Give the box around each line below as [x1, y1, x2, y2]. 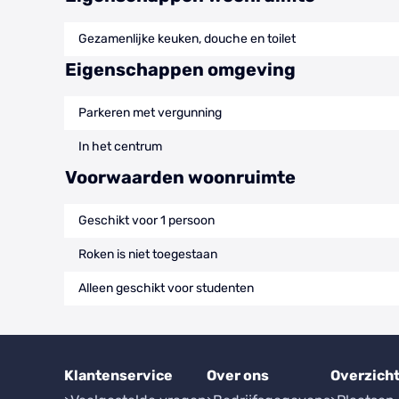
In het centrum [78, 138, 162, 154]
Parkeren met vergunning [78, 104, 222, 120]
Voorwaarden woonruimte [65, 166, 296, 188]
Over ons [207, 367, 269, 384]
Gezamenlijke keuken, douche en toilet [78, 30, 296, 46]
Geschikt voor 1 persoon [78, 212, 215, 228]
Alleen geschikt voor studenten [78, 280, 254, 296]
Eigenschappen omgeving [65, 58, 296, 80]
